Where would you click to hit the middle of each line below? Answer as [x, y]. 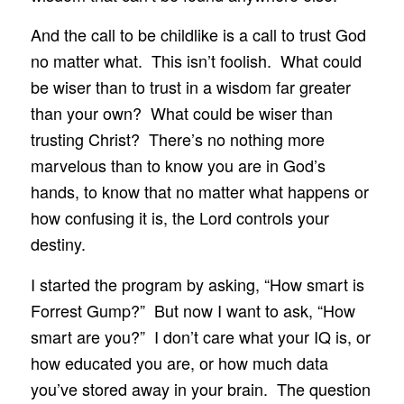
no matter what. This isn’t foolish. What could [196, 61]
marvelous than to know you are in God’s [178, 165]
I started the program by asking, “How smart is [197, 284]
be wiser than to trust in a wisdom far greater [190, 87]
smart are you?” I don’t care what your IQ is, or [200, 336]
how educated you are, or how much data [179, 362]
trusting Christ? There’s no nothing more [177, 139]
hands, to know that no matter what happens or [199, 192]
